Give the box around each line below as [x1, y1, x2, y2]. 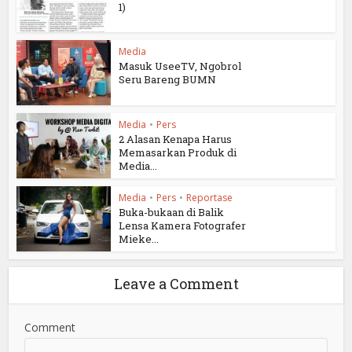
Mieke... [119, 231, 159, 246]
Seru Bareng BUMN [119, 72, 217, 87]
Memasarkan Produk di [119, 145, 237, 160]
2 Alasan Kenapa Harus [119, 132, 233, 147]
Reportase [186, 190, 233, 204]
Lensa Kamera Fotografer [119, 218, 247, 233]
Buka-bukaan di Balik [119, 204, 225, 219]
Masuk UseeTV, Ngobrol [119, 59, 242, 74]
